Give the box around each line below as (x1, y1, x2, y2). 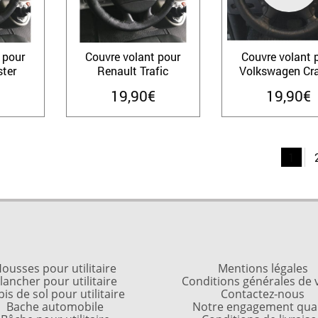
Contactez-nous (221, 285, 305, 302)
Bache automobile (6, 298, 104, 314)
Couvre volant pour (85, 48, 181, 64)
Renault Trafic (97, 62, 169, 78)
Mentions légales (217, 260, 308, 276)
